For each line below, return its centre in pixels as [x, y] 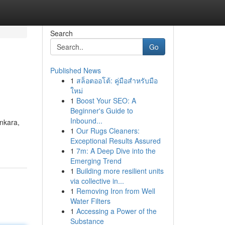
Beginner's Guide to [101, 110]
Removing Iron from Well [116, 191]
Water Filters [90, 201]
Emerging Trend [96, 161]
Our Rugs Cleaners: [108, 131]
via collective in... [97, 181]
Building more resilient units [120, 171]
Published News [75, 70]
